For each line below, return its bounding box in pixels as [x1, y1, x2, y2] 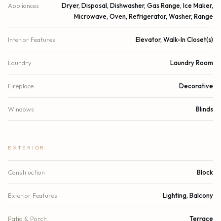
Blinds [196, 105, 213, 113]
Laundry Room [170, 58, 213, 67]
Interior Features [8, 35, 55, 43]
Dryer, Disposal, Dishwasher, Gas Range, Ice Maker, [62, 1, 213, 9]
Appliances [8, 1, 39, 9]
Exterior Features [8, 191, 57, 199]
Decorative [179, 81, 213, 90]
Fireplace [8, 81, 34, 90]
